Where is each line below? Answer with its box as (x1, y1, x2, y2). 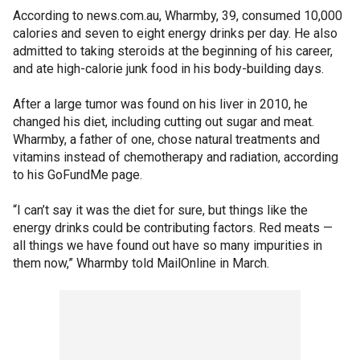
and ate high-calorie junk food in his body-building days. (13, 60, 324, 76)
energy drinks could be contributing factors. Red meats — (13, 219, 333, 235)
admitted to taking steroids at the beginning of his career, (13, 43, 333, 59)
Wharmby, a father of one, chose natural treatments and (13, 131, 320, 147)
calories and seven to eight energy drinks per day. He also (13, 25, 337, 41)
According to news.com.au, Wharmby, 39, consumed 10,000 (13, 7, 342, 23)
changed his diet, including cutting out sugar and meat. (13, 113, 314, 129)
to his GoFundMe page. (13, 166, 142, 182)
